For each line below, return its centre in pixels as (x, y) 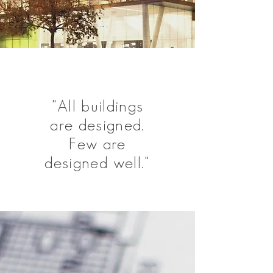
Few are (97, 144)
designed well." (97, 162)
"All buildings (97, 106)
